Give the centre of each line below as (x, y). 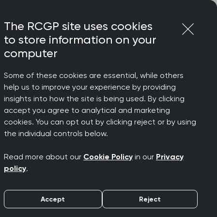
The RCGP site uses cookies (78, 26)
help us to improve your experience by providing (90, 87)
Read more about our (44, 157)
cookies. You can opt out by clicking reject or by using (100, 122)
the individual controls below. (56, 133)
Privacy (170, 157)
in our (144, 157)
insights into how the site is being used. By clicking (94, 99)
